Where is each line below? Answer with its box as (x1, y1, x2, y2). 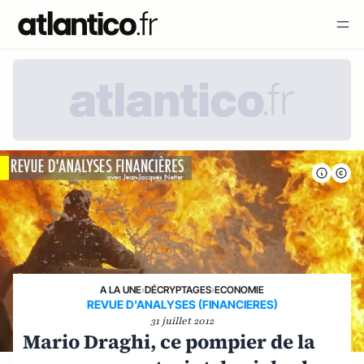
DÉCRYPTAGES (145, 283, 211, 296)
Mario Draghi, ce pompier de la (23, 327, 315, 355)
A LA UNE (100, 283, 141, 296)
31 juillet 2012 (150, 314, 214, 327)
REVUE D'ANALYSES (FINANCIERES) (86, 297, 278, 311)
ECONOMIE (214, 283, 264, 296)
